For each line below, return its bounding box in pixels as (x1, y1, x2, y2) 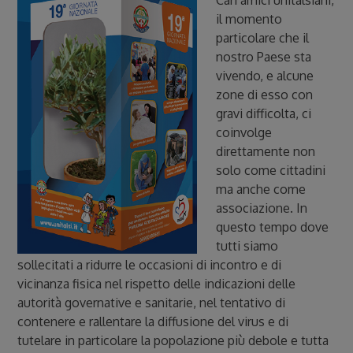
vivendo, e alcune (216, 68, 314, 84)
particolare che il (216, 30, 310, 46)
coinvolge (216, 124, 273, 140)
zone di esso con (216, 87, 314, 102)
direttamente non (216, 143, 316, 159)
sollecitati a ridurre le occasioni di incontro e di (17, 257, 282, 273)
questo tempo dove (216, 219, 329, 235)
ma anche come (216, 181, 307, 197)
